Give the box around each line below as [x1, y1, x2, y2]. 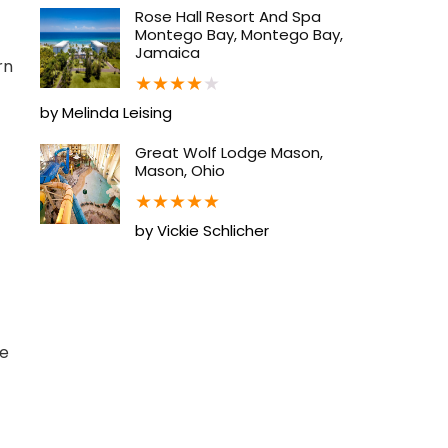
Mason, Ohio [135, 159, 225, 181]
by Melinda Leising [40, 101, 172, 123]
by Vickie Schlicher [135, 219, 269, 241]
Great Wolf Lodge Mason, [135, 141, 323, 163]
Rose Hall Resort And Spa [135, 5, 321, 27]
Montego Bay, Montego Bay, [135, 23, 343, 45]
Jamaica [135, 41, 200, 63]
